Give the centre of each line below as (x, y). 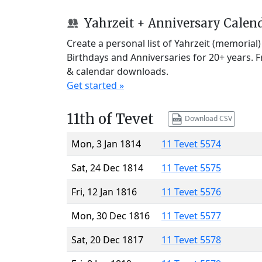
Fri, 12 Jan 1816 (104, 192)
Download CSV (207, 118)
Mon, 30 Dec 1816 (111, 216)
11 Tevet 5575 (191, 168)
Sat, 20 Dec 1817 (107, 239)
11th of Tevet (110, 119)
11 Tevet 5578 (191, 239)
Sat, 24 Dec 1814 (107, 168)
